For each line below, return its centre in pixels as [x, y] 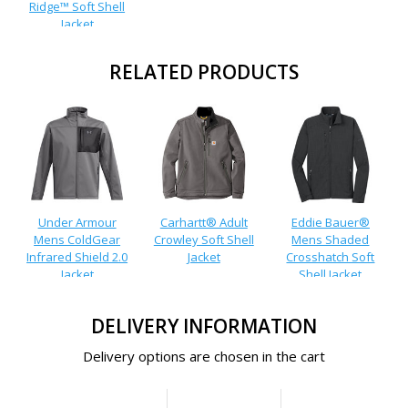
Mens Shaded [331, 239]
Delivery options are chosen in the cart [204, 356]
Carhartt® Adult [204, 222]
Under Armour [77, 222]
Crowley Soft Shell [204, 239]
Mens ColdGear [77, 239]
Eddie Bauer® [330, 222]
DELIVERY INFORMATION [204, 326]
